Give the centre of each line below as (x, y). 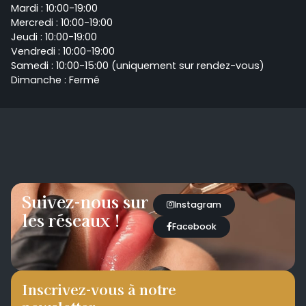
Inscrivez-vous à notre (99, 289)
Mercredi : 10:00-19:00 (62, 22)
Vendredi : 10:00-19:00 (63, 51)
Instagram (198, 205)
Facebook (194, 227)
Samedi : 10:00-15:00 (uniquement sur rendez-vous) (138, 65)
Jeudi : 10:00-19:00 (54, 37)
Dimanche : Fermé (55, 80)
